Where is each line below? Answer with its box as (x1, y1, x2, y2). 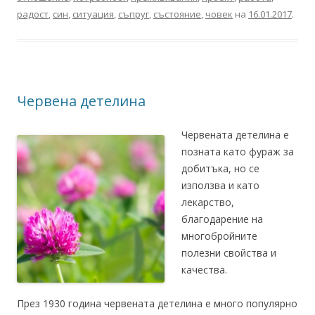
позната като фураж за (181, 145, 294, 158)
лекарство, (181, 195, 234, 209)
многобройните (181, 229, 257, 243)
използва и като (181, 179, 259, 192)
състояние (153, 8, 201, 20)
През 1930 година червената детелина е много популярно (17, 297, 297, 310)
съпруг (118, 8, 149, 20)
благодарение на (181, 212, 263, 226)
